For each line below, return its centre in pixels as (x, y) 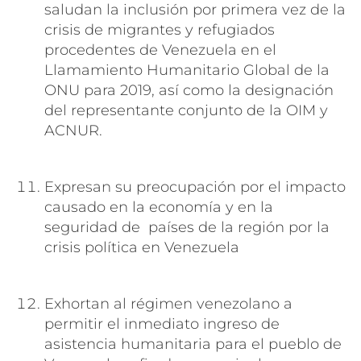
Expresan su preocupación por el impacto (195, 187)
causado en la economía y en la (159, 207)
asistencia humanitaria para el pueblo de (193, 344)
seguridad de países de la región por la (187, 227)
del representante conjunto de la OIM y (186, 110)
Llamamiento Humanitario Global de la (187, 70)
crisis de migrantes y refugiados (160, 29)
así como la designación (246, 90)
